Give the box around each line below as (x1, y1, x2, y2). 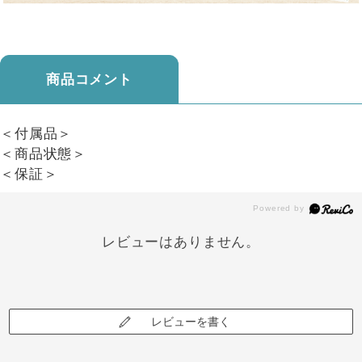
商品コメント (45, 72, 133, 88)
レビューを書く (151, 314, 230, 328)
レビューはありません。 (101, 234, 261, 250)
